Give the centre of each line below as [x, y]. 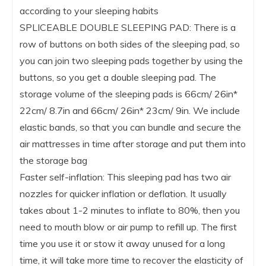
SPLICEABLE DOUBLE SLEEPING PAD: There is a [128, 27]
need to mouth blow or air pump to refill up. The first [128, 227]
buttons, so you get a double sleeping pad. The [118, 77]
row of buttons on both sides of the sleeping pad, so [130, 44]
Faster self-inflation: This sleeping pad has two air [125, 177]
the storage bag [53, 160]
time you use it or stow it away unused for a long [122, 243]
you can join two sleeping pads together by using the [131, 60]
